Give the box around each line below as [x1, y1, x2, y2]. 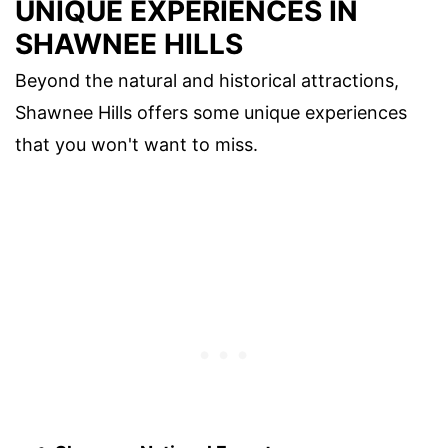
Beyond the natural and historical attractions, [15, 70, 399, 92]
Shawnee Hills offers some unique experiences [15, 102, 407, 124]
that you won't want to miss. [15, 134, 258, 156]
